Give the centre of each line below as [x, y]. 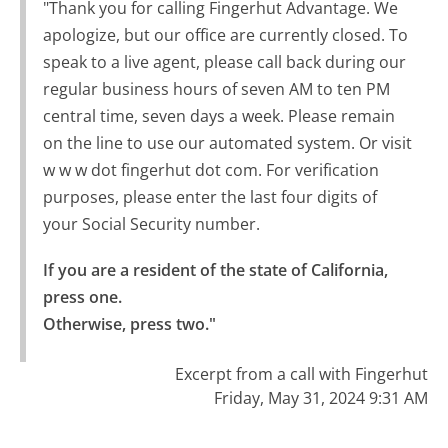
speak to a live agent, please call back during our [224, 62]
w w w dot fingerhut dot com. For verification [210, 170]
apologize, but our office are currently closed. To [225, 35]
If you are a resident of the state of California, [215, 270]
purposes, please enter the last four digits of [209, 197]
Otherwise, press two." [129, 324]
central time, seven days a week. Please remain [218, 116]
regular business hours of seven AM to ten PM [216, 89]
